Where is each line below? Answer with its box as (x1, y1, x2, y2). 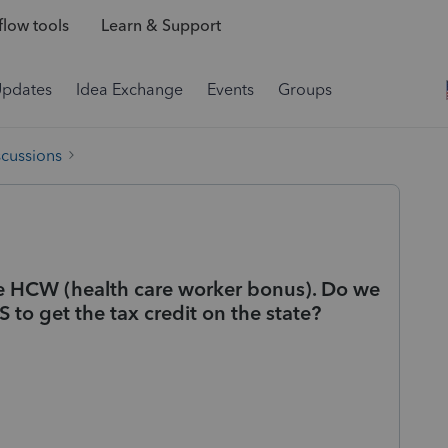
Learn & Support (100, 16, 221, 36)
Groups (278, 80, 332, 99)
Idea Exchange (76, 80, 183, 99)
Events (207, 80, 254, 99)
